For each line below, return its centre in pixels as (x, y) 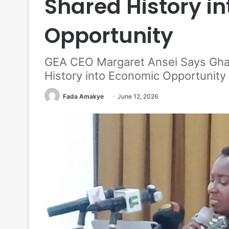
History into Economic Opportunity (135, 75)
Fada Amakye (83, 96)
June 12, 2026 (138, 96)
